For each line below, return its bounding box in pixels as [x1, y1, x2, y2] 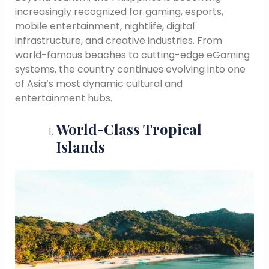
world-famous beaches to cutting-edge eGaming [14, 47, 250, 62]
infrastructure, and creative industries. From [14, 33, 222, 47]
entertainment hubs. [14, 91, 112, 105]
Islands [55, 137, 105, 157]
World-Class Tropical [55, 119, 202, 139]
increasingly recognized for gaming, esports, [14, 4, 223, 19]
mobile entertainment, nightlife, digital [14, 19, 195, 33]
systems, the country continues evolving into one [14, 62, 246, 76]
